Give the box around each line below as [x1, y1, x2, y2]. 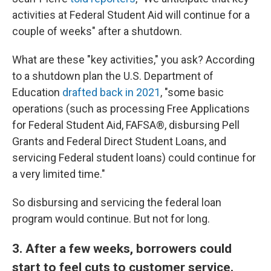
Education [12, 86, 62, 99]
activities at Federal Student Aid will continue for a [12, 8, 250, 21]
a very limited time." [12, 168, 105, 180]
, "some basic [160, 86, 224, 99]
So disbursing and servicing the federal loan [12, 196, 221, 209]
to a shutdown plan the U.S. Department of [12, 70, 214, 82]
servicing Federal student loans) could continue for [12, 151, 256, 164]
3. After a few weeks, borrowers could [12, 241, 232, 256]
